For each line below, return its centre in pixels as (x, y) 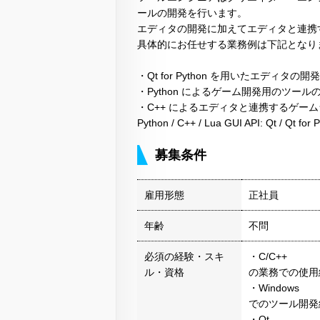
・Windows (274, 288)
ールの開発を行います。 (192, 13)
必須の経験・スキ (184, 257)
